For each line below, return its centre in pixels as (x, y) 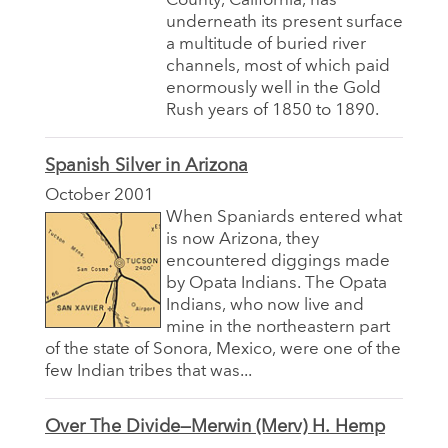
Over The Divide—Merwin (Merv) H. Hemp (215, 426)
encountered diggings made (278, 261)
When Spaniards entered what (284, 217)
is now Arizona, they (242, 239)
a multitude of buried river (266, 44)
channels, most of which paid (278, 66)
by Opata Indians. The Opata (276, 283)
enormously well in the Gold (273, 88)
